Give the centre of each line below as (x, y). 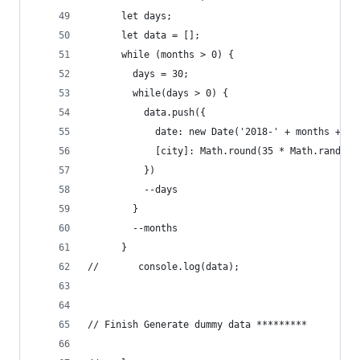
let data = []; (144, 35)
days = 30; (138, 74)
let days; (130, 16)
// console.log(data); (164, 267)
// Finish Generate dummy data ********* (197, 325)
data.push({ (147, 112)
